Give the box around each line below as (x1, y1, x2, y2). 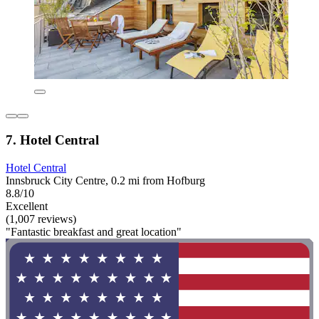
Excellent (6, 199, 48, 212)
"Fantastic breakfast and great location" (6, 225, 182, 238)
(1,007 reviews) (6, 212, 76, 225)
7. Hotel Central (6, 132, 99, 147)
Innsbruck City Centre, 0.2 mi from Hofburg (6, 174, 205, 187)
